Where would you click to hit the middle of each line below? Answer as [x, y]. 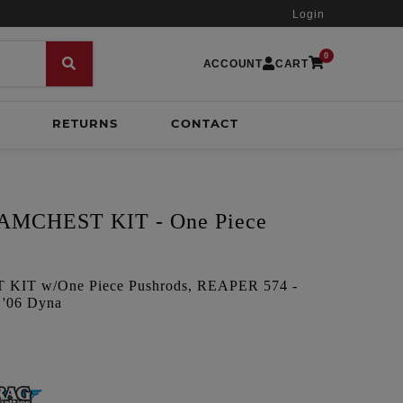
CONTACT [204, 123]
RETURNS [85, 123]
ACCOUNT [233, 64]
